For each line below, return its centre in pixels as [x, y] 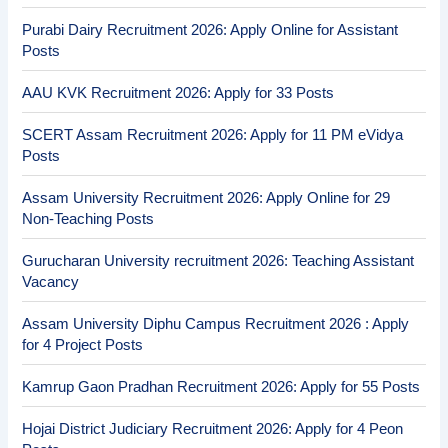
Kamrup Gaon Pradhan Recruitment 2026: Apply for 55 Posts [221, 386]
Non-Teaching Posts [88, 218]
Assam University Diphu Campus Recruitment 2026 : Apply [216, 323]
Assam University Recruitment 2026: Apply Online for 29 [206, 197]
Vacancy [51, 281]
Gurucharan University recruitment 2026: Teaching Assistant [218, 260]
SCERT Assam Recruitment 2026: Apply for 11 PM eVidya [213, 134]
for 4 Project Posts [83, 344]
